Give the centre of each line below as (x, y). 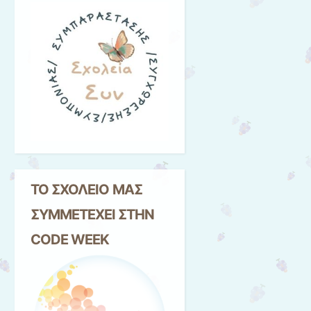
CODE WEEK (70, 239)
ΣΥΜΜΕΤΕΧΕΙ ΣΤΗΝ (92, 214)
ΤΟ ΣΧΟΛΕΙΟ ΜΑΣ (86, 189)
